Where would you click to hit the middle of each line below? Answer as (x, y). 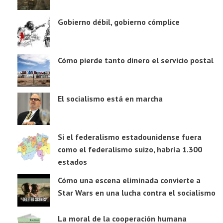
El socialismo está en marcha (110, 99)
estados (72, 162)
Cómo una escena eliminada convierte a (129, 180)
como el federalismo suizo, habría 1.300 (130, 150)
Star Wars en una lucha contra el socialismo (137, 193)
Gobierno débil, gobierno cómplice (119, 22)
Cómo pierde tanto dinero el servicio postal (136, 60)
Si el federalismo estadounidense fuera (130, 137)
